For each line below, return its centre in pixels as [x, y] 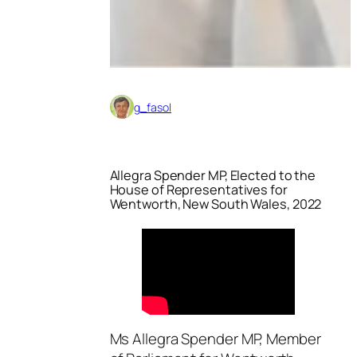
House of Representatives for [198, 189]
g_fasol [152, 107]
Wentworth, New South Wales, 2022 [216, 204]
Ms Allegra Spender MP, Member [215, 339]
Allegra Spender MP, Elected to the [213, 175]
